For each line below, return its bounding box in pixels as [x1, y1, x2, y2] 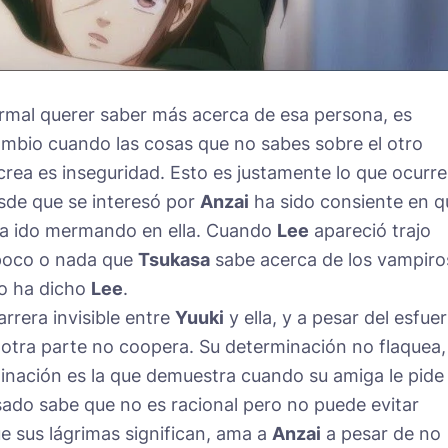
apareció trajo [309, 220, 431, 242]
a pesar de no [321, 423, 441, 445]
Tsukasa [138, 249, 210, 271]
